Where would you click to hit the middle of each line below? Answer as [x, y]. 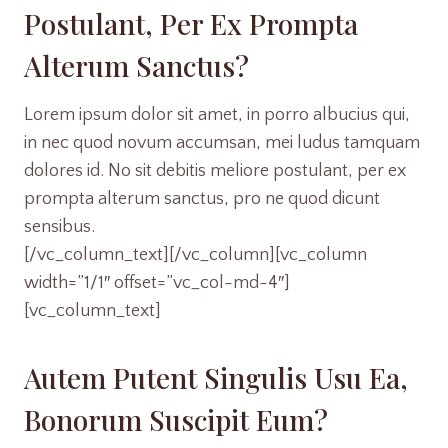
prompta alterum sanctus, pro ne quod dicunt [202, 199]
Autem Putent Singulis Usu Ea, [216, 377]
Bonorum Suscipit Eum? [176, 419]
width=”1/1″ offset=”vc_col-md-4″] [157, 283]
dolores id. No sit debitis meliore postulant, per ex [215, 171]
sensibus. [59, 227]
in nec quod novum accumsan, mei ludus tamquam [222, 143]
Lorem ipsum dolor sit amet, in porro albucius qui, [217, 115]
